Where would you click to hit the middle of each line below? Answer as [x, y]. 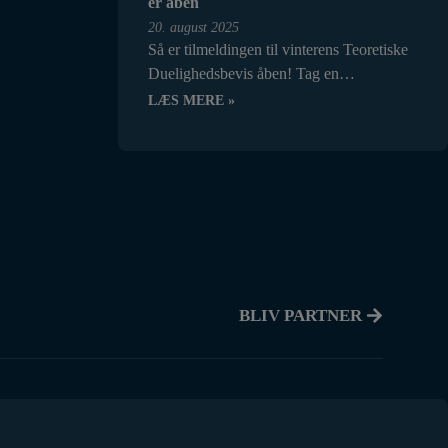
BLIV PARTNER [302, 315]
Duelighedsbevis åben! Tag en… [251, 73]
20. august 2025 [193, 27]
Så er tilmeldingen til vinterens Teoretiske [278, 49]
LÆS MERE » [191, 100]
